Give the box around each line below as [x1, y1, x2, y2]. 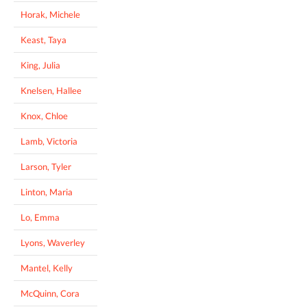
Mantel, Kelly [21, 262, 73, 273]
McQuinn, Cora [21, 287, 79, 299]
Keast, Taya [21, 34, 66, 45]
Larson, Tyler [21, 160, 71, 172]
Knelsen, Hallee [21, 84, 82, 96]
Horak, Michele [21, 8, 80, 20]
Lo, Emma [21, 211, 60, 223]
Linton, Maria [21, 186, 73, 197]
